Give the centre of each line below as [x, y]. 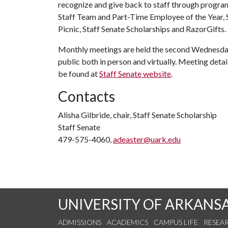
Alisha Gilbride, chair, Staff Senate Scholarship [137, 115]
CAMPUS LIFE [176, 222]
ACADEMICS [127, 222]
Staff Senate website [135, 74]
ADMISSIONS [80, 222]
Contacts [87, 96]
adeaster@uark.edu [147, 139]
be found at [79, 74]
